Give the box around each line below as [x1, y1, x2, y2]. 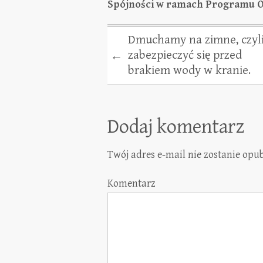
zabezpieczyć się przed [128, 48, 242, 62]
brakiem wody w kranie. [128, 63, 251, 77]
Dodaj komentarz [107, 115, 244, 139]
